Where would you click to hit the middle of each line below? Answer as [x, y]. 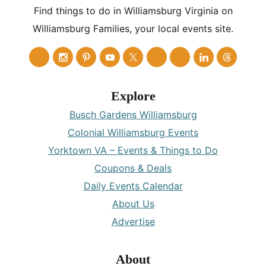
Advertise [133, 222]
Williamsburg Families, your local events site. [133, 29]
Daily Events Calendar [133, 186]
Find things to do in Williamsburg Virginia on [133, 11]
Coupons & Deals [133, 168]
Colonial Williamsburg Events [133, 133]
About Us [133, 204]
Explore [133, 96]
